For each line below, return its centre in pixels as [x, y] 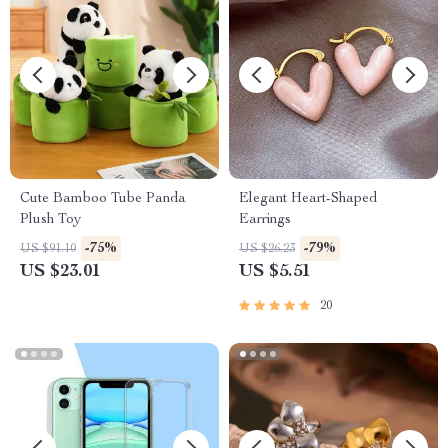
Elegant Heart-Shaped [308, 199]
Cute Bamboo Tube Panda [103, 199]
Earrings [265, 220]
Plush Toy [50, 220]
